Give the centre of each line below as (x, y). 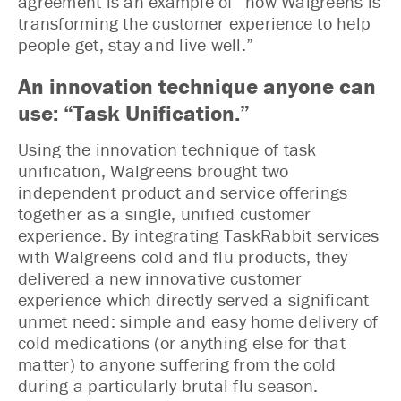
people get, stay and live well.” (136, 44)
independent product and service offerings (183, 192)
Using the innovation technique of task (167, 149)
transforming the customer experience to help (194, 23)
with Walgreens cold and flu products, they (183, 256)
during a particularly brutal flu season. (168, 385)
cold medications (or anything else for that (182, 342)
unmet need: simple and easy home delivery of (198, 320)
